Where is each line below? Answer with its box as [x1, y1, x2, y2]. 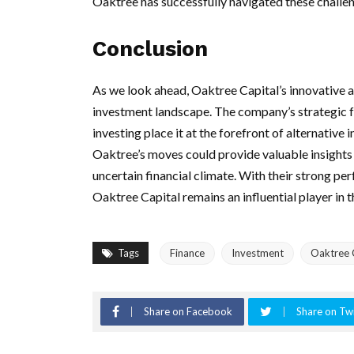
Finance [170, 247, 205, 260]
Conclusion [92, 36, 208, 62]
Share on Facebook [144, 305, 232, 318]
